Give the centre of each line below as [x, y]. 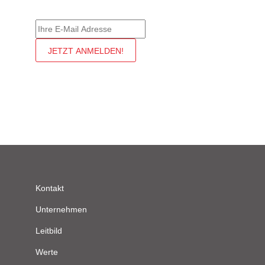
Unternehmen [61, 209]
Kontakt [49, 188]
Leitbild [49, 231]
